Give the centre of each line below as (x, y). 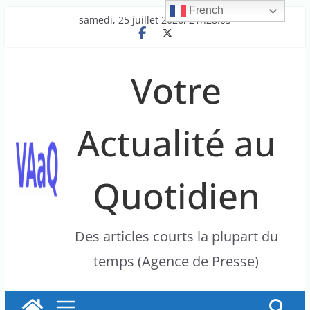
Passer (19, 12)
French (205, 10)
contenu (23, 39)
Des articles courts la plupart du (176, 236)
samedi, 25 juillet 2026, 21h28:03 (155, 20)
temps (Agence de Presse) (176, 261)
